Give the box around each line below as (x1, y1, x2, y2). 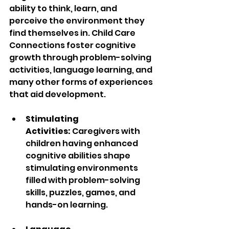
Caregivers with (71, 125, 142, 138)
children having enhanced (26, 138, 140, 150)
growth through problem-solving (9, 52, 153, 64)
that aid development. (9, 88, 106, 101)
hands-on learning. (26, 199, 108, 211)
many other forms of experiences (9, 76, 154, 88)
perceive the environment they (9, 15, 146, 27)
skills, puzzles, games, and (26, 187, 137, 199)
